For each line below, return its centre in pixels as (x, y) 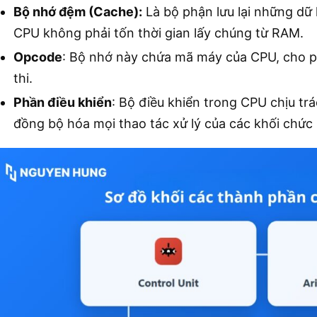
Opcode (38, 57)
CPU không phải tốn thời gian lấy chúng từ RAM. (158, 33)
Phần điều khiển (63, 102)
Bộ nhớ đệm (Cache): (78, 11)
